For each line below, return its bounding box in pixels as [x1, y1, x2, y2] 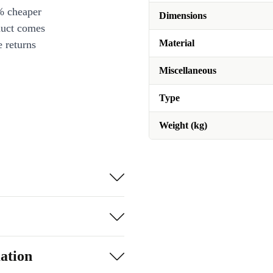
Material [159, 38, 194, 48]
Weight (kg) [159, 120, 207, 130]
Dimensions [159, 10, 207, 21]
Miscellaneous [159, 65, 216, 76]
